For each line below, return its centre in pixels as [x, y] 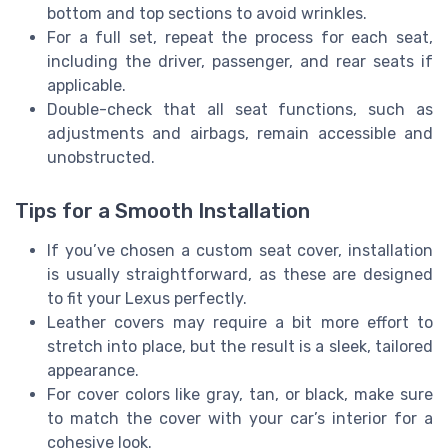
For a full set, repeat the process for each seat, [240, 38]
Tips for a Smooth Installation [162, 211]
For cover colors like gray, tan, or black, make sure [240, 395]
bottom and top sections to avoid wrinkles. [207, 14]
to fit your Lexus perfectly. [147, 299]
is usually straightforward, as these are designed [240, 275]
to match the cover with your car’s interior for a [240, 419]
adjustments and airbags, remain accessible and [240, 134]
